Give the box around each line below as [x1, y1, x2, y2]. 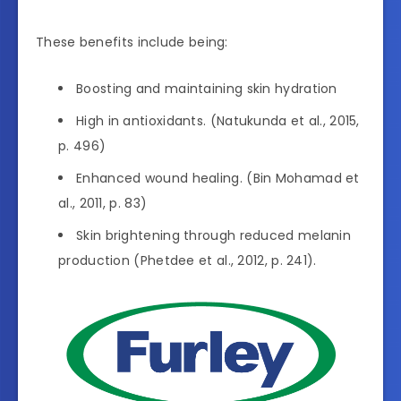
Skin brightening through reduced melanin [76, 226, 351, 245]
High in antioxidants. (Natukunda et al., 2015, [76, 112, 360, 131]
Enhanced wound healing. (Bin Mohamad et [76, 169, 360, 188]
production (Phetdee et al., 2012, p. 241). [58, 252, 317, 270]
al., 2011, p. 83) [58, 194, 148, 213]
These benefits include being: [36, 33, 228, 52]
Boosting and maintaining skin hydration [76, 80, 337, 98]
